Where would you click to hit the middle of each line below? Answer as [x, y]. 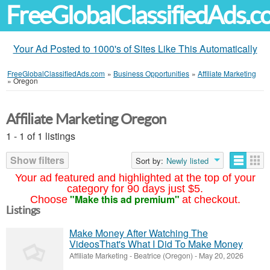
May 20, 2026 [220, 256]
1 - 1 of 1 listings [41, 136]
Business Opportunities [151, 73]
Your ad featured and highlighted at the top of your [135, 178]
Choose [49, 199]
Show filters [37, 160]
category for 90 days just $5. [135, 189]
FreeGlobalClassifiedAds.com [56, 73]
